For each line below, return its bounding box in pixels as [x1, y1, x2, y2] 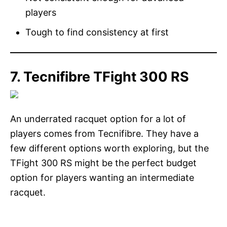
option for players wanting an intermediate [10, 172, 194, 183]
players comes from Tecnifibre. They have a [10, 128, 199, 139]
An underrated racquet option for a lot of [10, 113, 186, 125]
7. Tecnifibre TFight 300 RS [10, 68, 189, 86]
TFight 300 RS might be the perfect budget [10, 158, 197, 169]
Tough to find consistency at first [25, 27, 169, 38]
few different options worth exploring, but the [10, 143, 209, 154]
